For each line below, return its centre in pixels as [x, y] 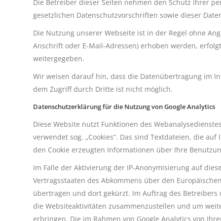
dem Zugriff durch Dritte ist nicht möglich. [103, 89]
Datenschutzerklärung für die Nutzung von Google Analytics [124, 107]
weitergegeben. [59, 58]
